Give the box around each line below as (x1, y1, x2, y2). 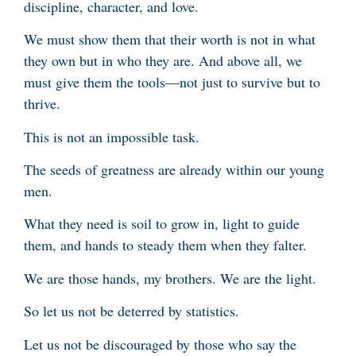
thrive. (24, 94, 60, 114)
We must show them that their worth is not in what (24, 29, 315, 49)
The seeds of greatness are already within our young (24, 160, 324, 180)
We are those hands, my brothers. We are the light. (24, 268, 316, 288)
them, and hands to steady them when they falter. (24, 235, 311, 255)
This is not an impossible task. (24, 126, 204, 146)
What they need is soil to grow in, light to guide (24, 214, 300, 234)
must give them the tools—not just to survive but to (24, 72, 320, 92)
